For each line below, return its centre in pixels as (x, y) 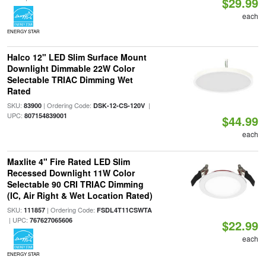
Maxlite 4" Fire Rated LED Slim (68, 161)
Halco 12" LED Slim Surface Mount (77, 57)
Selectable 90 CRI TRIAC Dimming (75, 184)
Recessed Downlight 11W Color (71, 173)
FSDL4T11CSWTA (124, 210)
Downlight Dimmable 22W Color (71, 68)
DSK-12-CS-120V (119, 105)
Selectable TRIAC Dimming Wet (70, 80)
